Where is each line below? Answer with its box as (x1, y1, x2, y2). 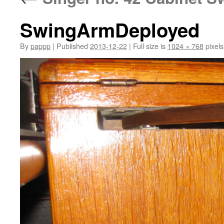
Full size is (131, 40, 167, 51)
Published (56, 40, 88, 51)
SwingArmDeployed (20, 16, 199, 43)
